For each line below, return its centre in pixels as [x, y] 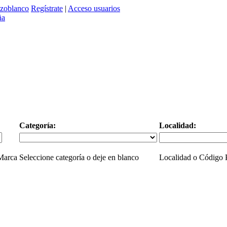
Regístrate [47, 8]
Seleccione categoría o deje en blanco [79, 157]
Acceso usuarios [94, 8]
